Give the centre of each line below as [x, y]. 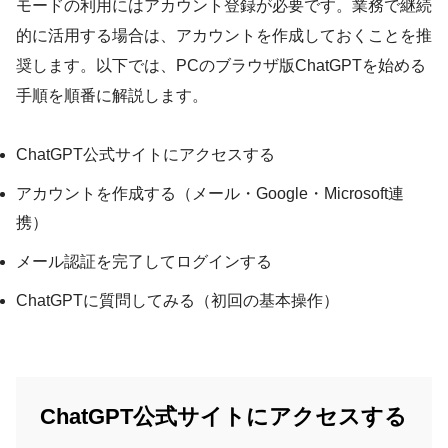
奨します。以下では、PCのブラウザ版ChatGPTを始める [221, 66]
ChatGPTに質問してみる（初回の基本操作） [177, 301]
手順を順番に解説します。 [112, 96]
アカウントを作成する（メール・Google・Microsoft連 [210, 194]
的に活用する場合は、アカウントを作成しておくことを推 [224, 36]
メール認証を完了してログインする [144, 262]
